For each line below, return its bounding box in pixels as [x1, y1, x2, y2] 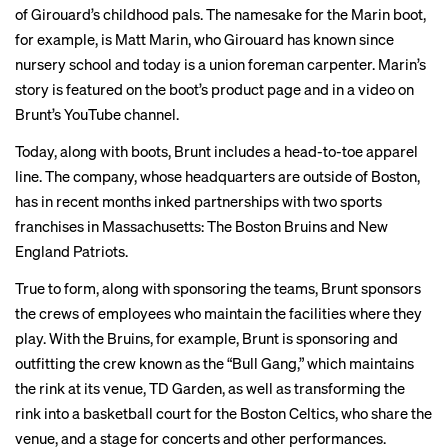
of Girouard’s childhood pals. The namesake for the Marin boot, [15, 4, 426, 24]
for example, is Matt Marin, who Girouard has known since [15, 29, 394, 49]
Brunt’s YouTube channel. [15, 104, 179, 124]
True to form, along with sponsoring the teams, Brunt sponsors [15, 278, 421, 298]
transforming [294, 378, 381, 398]
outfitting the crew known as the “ [15, 353, 232, 373]
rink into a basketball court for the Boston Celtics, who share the [15, 403, 432, 423]
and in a [301, 79, 358, 99]
